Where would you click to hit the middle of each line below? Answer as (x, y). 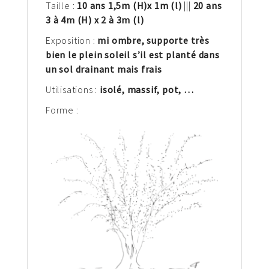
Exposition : (72, 40)
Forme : (62, 110)
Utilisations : (73, 89)
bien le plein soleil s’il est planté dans (133, 54)
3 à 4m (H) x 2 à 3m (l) (95, 20)
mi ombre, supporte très (153, 40)
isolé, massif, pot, (142, 89)
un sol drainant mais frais (104, 69)
